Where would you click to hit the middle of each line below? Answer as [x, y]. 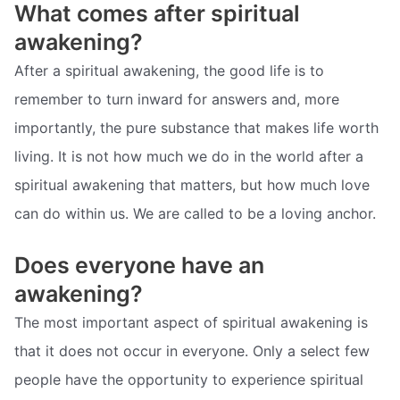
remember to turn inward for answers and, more [177, 100]
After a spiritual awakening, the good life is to [169, 71]
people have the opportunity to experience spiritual [189, 379]
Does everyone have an [139, 265]
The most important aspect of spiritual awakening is [191, 322]
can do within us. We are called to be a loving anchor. [195, 214]
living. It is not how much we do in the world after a [189, 157]
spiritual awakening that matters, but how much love [192, 185]
